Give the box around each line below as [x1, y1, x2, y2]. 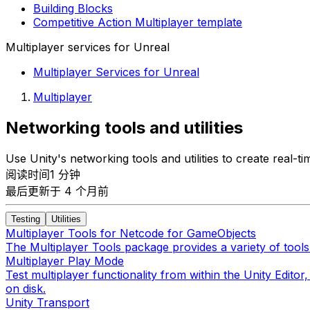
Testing [11, 213, 40, 224]
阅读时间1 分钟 [6, 167, 80, 181]
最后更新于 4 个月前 [6, 183, 109, 198]
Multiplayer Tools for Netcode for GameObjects [6, 226, 256, 240]
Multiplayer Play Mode [6, 253, 124, 268]
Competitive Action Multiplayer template [33, 15, 242, 29]
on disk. [6, 281, 46, 295]
